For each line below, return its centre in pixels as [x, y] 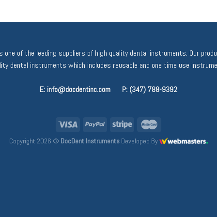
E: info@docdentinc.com [75, 90]
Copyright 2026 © [35, 141]
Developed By [139, 141]
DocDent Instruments [90, 141]
